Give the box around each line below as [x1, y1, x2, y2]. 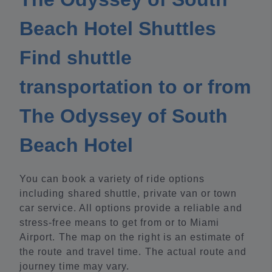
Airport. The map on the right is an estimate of [19, 232, 244, 243]
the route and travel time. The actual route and [19, 246, 246, 257]
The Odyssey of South [19, 105, 228, 127]
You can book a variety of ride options [19, 174, 205, 185]
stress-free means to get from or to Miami [19, 217, 220, 228]
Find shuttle [19, 47, 132, 69]
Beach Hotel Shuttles [19, 18, 216, 40]
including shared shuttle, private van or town [19, 188, 237, 199]
